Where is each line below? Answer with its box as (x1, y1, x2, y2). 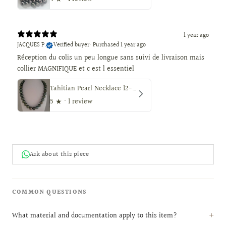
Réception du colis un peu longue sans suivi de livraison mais (17, 52, 204, 64)
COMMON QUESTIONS (12, 188, 87, 198)
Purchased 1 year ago (93, 40, 146, 50)
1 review (68, 96, 93, 108)
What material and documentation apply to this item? (12, 210, 177, 221)
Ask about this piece (30, 149, 89, 160)
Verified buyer (53, 40, 89, 50)
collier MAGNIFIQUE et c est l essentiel (17, 64, 134, 75)
